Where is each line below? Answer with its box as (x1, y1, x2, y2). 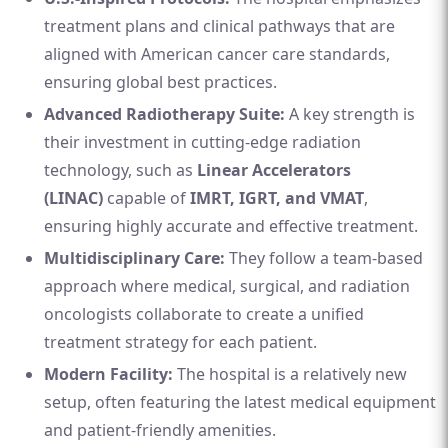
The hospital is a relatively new (173, 363, 407, 385)
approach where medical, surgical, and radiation (44, 275, 410, 297)
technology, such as (44, 159, 197, 181)
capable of (103, 187, 190, 209)
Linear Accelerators (197, 159, 351, 181)
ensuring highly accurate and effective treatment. (44, 215, 418, 237)
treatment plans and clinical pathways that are (44, 15, 395, 37)
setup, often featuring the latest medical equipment (44, 391, 436, 413)
